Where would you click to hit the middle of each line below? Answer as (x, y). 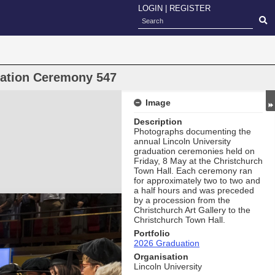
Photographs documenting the (192, 131)
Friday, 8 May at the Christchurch (198, 161)
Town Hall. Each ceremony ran (193, 171)
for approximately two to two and (197, 180)
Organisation (161, 257)
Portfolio (152, 233)
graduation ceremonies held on (194, 151)
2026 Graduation (167, 243)
